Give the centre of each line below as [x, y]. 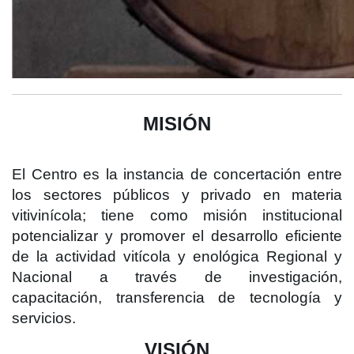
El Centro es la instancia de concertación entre [177, 174]
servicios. [44, 318]
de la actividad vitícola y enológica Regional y [177, 256]
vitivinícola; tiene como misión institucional [177, 215]
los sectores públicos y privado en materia [177, 195]
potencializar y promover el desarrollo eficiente [177, 236]
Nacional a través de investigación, [177, 277]
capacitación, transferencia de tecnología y [177, 298]
